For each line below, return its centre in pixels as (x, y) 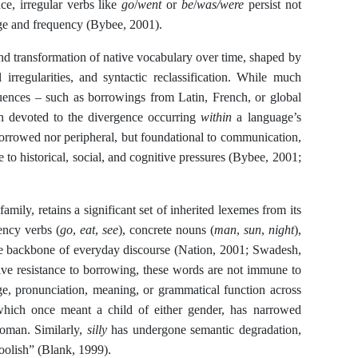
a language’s (267, 117)
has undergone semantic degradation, (204, 330)
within (217, 117)
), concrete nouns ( (166, 230)
